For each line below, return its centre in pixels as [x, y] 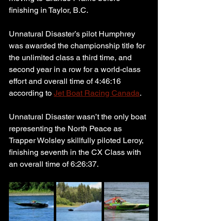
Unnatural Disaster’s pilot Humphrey [73, 34]
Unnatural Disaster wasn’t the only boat [78, 116]
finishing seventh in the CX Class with [76, 152]
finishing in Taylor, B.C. [49, 10]
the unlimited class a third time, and [71, 57]
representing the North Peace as [66, 128]
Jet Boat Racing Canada [97, 93]
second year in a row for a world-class [76, 69]
